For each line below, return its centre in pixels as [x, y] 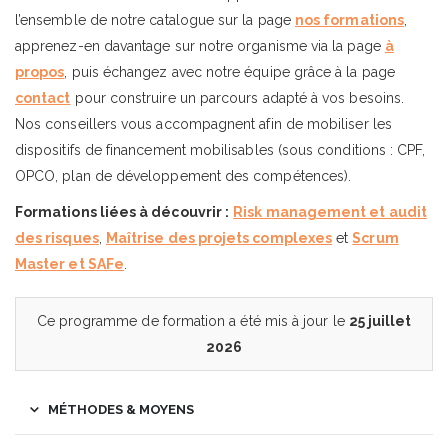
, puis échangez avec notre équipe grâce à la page [229, 71]
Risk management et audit [330, 211]
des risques [57, 237]
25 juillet [380, 320]
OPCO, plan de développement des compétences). [183, 175]
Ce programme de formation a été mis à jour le [192, 320]
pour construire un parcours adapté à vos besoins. [237, 97]
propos [40, 71]
